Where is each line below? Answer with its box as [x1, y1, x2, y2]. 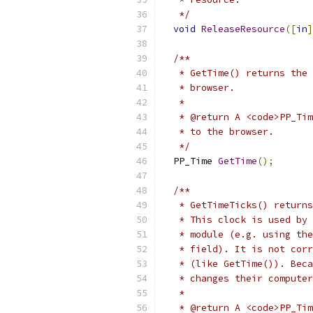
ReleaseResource [201, 23, 285, 35]
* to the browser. [162, 126, 274, 138]
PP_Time [162, 155, 218, 167]
